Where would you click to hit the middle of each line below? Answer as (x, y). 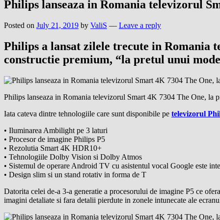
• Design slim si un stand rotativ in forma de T (75, 174)
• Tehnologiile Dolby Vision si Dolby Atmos (73, 157)
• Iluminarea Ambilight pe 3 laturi (56, 130)
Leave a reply (140, 25)
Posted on (20, 25)
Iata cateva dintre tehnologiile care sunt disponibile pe (88, 113)
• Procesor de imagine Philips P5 (55, 139)
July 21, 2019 (57, 25)
